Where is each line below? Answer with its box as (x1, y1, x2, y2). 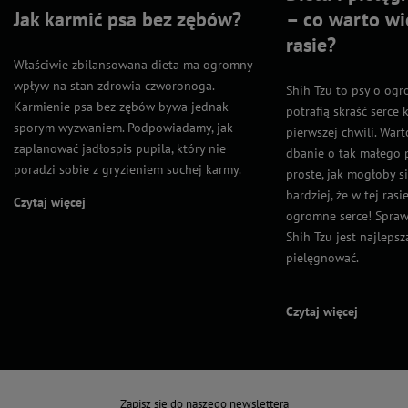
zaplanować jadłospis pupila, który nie (14, 139, 226, 157)
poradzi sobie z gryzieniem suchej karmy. (14, 160, 241, 178)
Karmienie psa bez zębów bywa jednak (14, 97, 229, 115)
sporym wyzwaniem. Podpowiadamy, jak (14, 118, 233, 136)
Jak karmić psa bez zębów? (14, 5, 241, 32)
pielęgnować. (285, 250, 359, 267)
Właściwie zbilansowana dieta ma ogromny (14, 56, 252, 73)
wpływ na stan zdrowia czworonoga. (14, 76, 214, 94)
